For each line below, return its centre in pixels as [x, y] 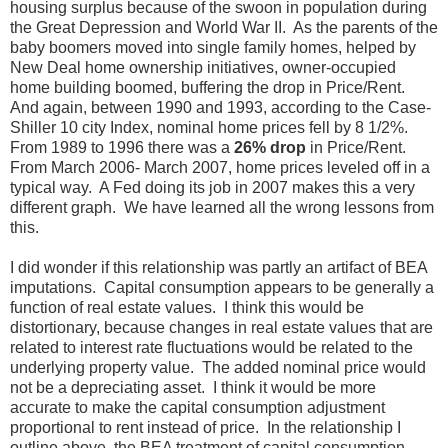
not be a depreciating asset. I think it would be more [193, 387]
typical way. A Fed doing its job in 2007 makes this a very [212, 187]
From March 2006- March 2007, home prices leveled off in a [220, 167]
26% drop [268, 147]
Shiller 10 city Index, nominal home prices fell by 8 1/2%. [211, 127]
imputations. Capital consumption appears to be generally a [222, 287]
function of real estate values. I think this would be [187, 307]
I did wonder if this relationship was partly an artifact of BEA [218, 267]
